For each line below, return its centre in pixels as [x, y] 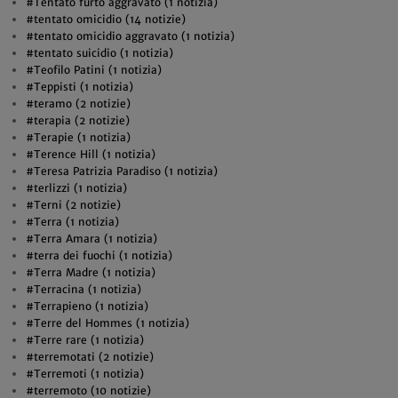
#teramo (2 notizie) [78, 103]
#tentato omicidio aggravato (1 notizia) [130, 36]
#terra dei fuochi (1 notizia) [99, 255]
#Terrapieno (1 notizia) [87, 306]
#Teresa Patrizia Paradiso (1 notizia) [121, 171]
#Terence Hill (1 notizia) [90, 154]
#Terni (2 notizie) [73, 205]
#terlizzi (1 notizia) [76, 188]
